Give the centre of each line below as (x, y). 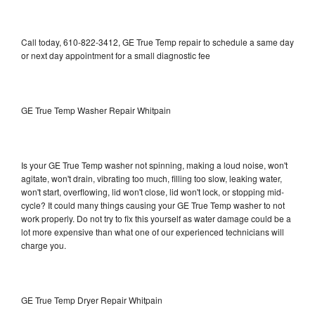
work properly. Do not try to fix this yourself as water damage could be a (156, 218)
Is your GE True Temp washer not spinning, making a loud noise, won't (154, 165)
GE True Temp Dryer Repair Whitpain (92, 300)
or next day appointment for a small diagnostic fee (116, 55)
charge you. (44, 245)
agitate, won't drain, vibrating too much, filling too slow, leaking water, (152, 178)
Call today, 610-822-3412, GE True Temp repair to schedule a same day (157, 41)
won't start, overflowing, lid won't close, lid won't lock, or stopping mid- (153, 191)
